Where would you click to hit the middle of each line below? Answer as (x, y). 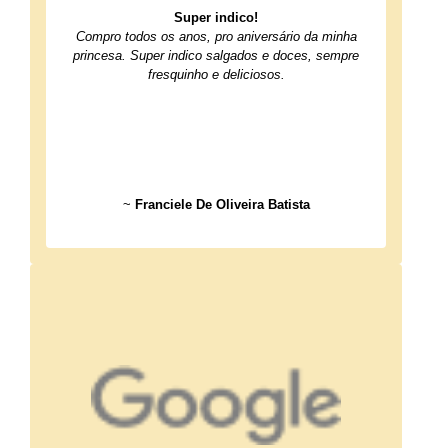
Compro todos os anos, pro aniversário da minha (216, 36)
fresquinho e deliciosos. (216, 74)
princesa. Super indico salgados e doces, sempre (216, 55)
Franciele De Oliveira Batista (222, 204)
